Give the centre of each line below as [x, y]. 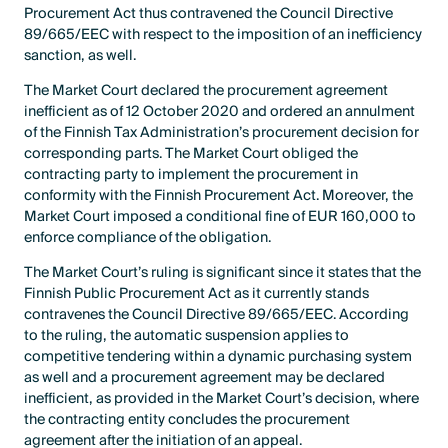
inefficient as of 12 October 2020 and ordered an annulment [220, 112]
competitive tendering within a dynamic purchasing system [218, 357]
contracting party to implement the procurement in [191, 175]
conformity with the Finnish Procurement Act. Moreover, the [219, 196]
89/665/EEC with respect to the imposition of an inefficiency [223, 34]
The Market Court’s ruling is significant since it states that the [223, 273]
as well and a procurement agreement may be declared [205, 378]
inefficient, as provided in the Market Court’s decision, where [222, 399]
